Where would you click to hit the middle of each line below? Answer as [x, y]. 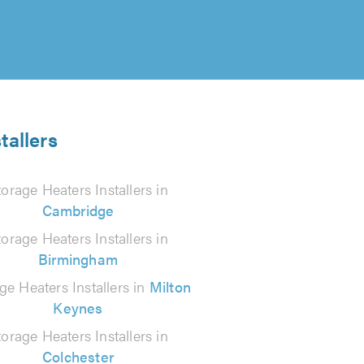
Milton [170, 286]
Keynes [78, 308]
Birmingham [78, 259]
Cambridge [78, 210]
